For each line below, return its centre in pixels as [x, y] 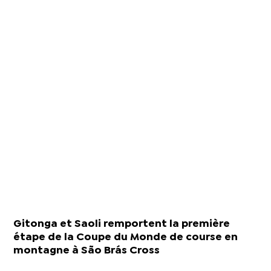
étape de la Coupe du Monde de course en [126, 237]
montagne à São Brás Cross [87, 250]
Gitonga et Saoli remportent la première [122, 224]
